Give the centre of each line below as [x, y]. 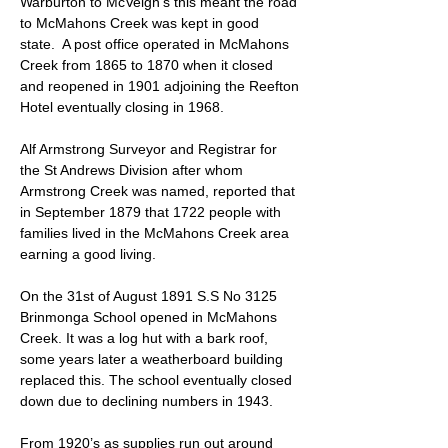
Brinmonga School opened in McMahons [148, 317]
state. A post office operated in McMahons [154, 44]
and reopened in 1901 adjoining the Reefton [159, 86]
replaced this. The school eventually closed [156, 380]
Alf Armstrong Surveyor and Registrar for [148, 149]
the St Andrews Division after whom [131, 170]
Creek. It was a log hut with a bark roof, [144, 338]
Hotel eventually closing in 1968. [122, 107]
